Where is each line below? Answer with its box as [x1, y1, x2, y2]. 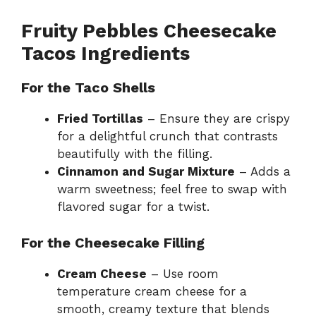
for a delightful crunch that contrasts [57, 129, 278, 144]
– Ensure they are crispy [143, 111, 290, 126]
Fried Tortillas [57, 111, 143, 126]
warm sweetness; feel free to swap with [57, 182, 287, 197]
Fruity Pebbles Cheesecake [21, 20, 276, 43]
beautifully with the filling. [57, 147, 212, 162]
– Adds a [235, 164, 291, 179]
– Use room [147, 266, 219, 281]
